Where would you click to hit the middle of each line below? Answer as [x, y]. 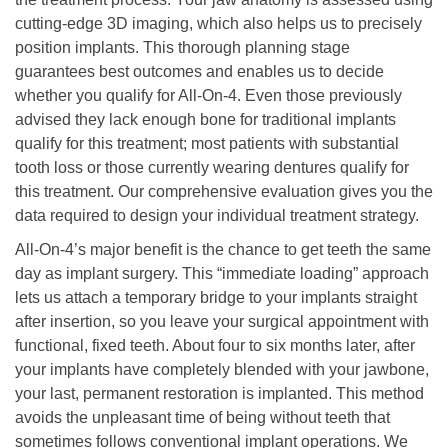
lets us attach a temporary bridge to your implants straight [216, 297]
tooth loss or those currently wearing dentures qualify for [212, 167]
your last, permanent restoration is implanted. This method [219, 393]
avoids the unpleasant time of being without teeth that [202, 417]
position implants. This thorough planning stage [182, 47]
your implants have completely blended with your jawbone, [222, 369]
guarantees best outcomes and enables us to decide [199, 71]
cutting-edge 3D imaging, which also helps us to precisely [218, 23]
